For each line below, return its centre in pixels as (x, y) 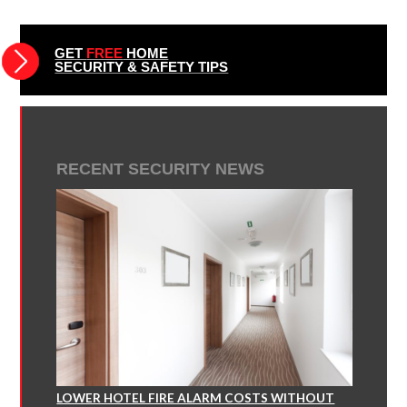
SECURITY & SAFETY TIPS (142, 67)
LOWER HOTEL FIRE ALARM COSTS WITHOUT (196, 397)
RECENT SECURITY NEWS (161, 169)
